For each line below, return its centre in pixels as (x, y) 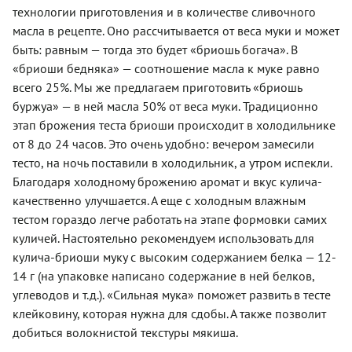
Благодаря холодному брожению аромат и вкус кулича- (167, 181)
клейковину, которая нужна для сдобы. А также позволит (169, 313)
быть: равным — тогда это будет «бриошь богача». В (155, 49)
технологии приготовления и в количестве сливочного (164, 11)
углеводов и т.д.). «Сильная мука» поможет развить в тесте (172, 294)
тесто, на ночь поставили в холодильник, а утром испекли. (172, 162)
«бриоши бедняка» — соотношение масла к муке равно (166, 68)
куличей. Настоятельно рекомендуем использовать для (163, 238)
